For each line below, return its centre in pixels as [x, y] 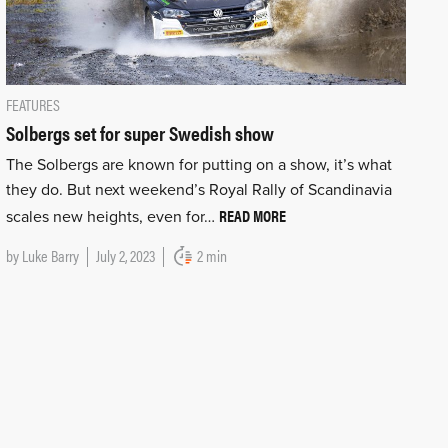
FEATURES [32, 104]
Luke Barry [50, 255]
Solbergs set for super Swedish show [139, 132]
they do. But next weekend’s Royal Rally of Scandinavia [198, 189]
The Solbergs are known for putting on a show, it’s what [198, 164]
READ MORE [252, 215]
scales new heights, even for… [112, 216]
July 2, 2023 [125, 255]
